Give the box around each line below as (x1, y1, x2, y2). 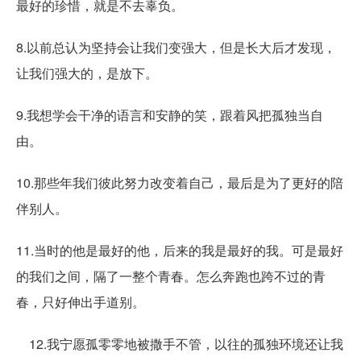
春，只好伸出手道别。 (16, 292, 145, 311)
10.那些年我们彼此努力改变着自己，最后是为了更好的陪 (16, 172, 343, 192)
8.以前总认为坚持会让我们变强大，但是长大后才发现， (16, 37, 336, 56)
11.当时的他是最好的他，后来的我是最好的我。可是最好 (16, 240, 343, 259)
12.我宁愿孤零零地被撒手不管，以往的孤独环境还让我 (16, 334, 343, 353)
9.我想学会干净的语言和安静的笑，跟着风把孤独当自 (16, 105, 323, 124)
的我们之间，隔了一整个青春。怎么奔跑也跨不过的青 (16, 266, 326, 285)
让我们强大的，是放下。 (16, 63, 158, 82)
